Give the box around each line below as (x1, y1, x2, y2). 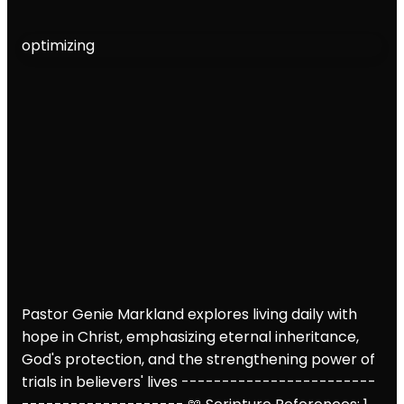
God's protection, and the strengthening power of (22, 348, 375, 370)
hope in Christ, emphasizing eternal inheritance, (22, 326, 359, 347)
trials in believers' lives (22, 371, 178, 392)
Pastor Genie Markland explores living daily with (22, 303, 357, 325)
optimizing (22, 34, 95, 56)
